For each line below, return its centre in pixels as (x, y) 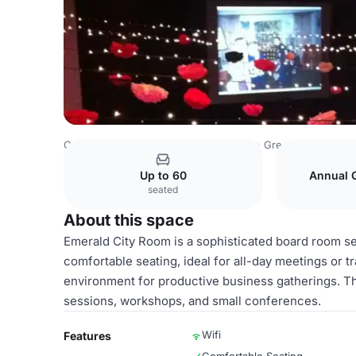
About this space (129, 220)
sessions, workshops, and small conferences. (192, 301)
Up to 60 (163, 175)
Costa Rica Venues (110, 145)
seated (163, 190)
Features (87, 336)
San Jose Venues (210, 145)
